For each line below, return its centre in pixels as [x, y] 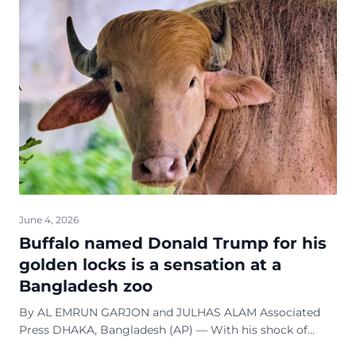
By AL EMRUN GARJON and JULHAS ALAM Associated [170, 313]
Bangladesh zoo [86, 286]
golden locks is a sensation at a [150, 265]
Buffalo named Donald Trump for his [173, 244]
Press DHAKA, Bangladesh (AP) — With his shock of [36, 330]
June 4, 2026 [49, 220]
